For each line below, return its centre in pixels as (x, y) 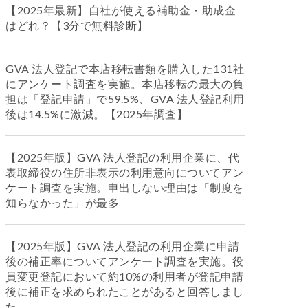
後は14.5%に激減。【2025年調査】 (97, 114)
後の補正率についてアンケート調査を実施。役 (125, 261)
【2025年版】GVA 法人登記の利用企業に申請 (122, 246)
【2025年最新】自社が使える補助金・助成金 (121, 10)
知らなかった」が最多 (62, 202)
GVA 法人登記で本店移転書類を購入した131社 (125, 68)
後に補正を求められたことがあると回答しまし (125, 291)
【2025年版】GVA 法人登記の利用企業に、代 (122, 157)
